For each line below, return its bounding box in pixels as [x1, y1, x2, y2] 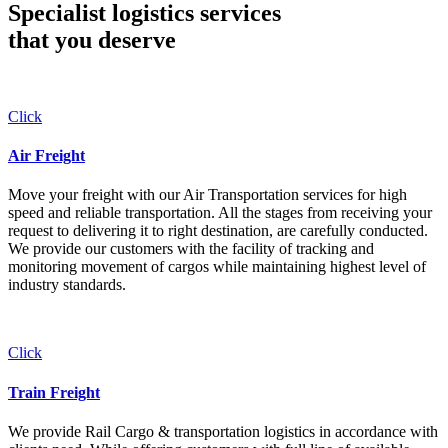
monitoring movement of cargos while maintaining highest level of [8, 258, 426, 276]
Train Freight [8, 383, 100, 401]
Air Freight [8, 147, 85, 165]
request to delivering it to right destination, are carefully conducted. [8, 222, 428, 240]
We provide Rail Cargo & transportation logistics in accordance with [8, 422, 438, 440]
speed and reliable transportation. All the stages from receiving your [8, 204, 432, 222]
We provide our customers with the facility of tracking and [8, 240, 374, 258]
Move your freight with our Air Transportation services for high [8, 186, 407, 204]
